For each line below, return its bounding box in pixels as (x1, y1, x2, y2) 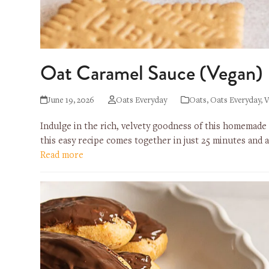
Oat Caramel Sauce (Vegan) (40, 58, 268, 88)
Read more (40, 151, 84, 161)
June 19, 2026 (47, 97, 95, 106)
